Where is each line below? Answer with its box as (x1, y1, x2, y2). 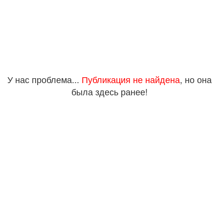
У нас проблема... (7, 73, 82, 86)
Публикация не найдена (82, 73, 180, 86)
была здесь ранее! (71, 85, 148, 98)
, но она (180, 73, 212, 86)
